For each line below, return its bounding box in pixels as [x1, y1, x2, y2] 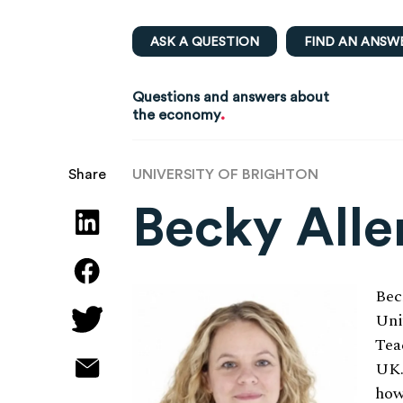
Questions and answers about [132, 87, 329, 105]
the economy [132, 105, 220, 123]
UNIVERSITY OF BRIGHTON [132, 165, 318, 184]
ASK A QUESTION [150, 34, 259, 49]
